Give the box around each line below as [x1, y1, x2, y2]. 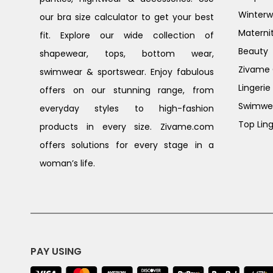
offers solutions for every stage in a [40, 138, 214, 151]
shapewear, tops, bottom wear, [40, 47, 214, 60]
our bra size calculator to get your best [40, 10, 214, 23]
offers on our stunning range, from [40, 83, 214, 96]
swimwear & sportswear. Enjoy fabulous [40, 65, 214, 78]
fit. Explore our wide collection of [40, 29, 214, 41]
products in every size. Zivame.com [40, 120, 214, 133]
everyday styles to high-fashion [40, 102, 214, 115]
